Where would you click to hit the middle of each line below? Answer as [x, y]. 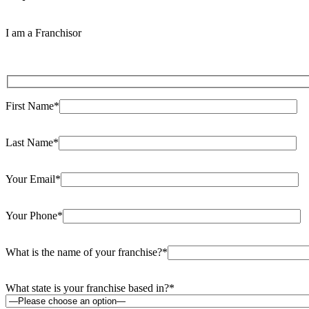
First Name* [32, 106]
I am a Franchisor [43, 32]
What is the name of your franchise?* [87, 252]
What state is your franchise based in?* [90, 288]
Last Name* [32, 143]
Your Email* [33, 179]
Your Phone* [34, 216]
